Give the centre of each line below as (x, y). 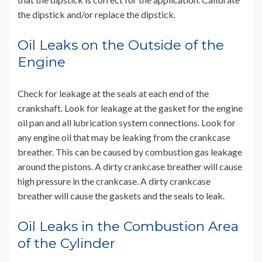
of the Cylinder (66, 244)
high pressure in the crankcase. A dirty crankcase (114, 181)
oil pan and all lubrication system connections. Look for (127, 123)
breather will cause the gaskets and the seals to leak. (121, 196)
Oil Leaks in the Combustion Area (128, 227)
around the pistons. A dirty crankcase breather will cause (130, 167)
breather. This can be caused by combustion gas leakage (130, 152)
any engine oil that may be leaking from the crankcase (124, 137)
